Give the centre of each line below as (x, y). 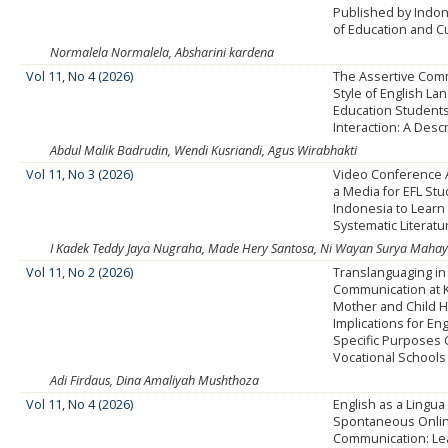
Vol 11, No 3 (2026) (80, 175)
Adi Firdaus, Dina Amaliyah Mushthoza (154, 381)
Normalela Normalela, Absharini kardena (162, 53)
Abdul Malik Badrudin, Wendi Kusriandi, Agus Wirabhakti (203, 151)
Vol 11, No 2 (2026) (80, 273)
